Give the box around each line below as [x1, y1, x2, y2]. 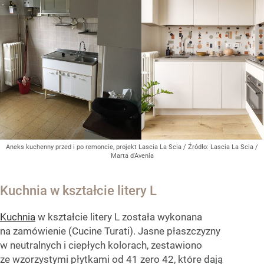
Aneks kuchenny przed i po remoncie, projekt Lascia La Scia [6, 143, 183, 151]
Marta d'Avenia [110, 151, 154, 160]
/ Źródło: [183, 143, 210, 151]
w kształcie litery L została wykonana [35, 210, 202, 223]
